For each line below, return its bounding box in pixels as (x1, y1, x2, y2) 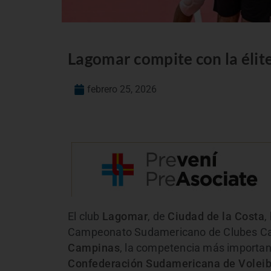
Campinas (68, 242, 120, 255)
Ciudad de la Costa (168, 211, 265, 223)
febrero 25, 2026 (87, 83, 157, 96)
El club (68, 211, 102, 223)
